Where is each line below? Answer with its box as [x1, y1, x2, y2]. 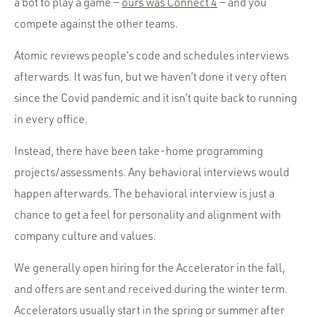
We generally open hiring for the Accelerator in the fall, [14, 260, 285, 275]
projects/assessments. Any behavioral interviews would [14, 164, 289, 179]
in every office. [14, 111, 88, 126]
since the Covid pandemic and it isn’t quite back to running [14, 90, 297, 105]
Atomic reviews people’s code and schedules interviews [14, 47, 289, 62]
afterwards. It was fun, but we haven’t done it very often [14, 69, 287, 83]
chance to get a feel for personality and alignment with [14, 207, 281, 221]
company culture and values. [14, 228, 156, 243]
